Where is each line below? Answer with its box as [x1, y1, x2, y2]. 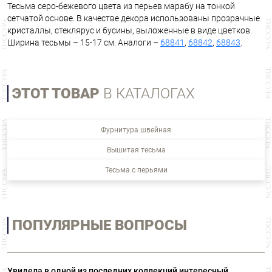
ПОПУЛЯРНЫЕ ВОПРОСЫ [12, 217, 187, 234]
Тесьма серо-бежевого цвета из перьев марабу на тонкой [7, 1, 235, 12]
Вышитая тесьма [106, 146, 166, 155]
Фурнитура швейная [101, 126, 171, 135]
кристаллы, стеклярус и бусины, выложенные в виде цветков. [7, 25, 252, 36]
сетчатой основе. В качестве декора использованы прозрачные [7, 13, 260, 24]
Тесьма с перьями [104, 166, 168, 175]
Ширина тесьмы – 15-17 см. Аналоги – [7, 38, 160, 48]
